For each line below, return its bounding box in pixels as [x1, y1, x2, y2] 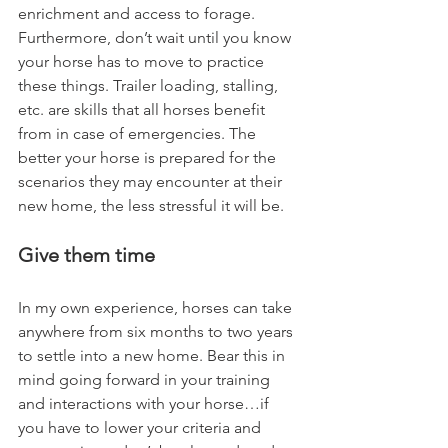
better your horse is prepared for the [18, 148, 280, 168]
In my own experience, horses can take [18, 298, 296, 318]
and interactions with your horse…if [18, 394, 273, 414]
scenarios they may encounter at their [18, 172, 286, 192]
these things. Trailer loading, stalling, [18, 76, 282, 96]
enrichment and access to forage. [18, 4, 263, 24]
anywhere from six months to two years [18, 322, 297, 342]
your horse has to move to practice [18, 52, 268, 72]
